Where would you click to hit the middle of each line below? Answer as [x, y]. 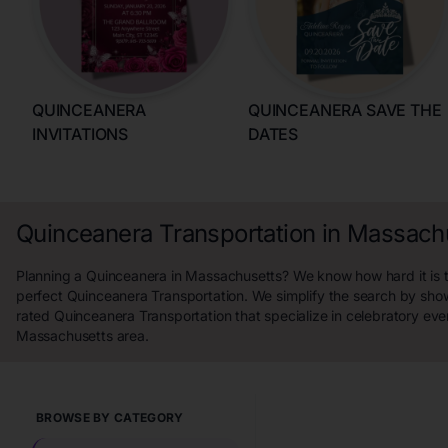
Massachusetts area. [82, 335]
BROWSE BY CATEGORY [110, 417]
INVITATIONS [80, 134]
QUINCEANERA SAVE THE [345, 110]
